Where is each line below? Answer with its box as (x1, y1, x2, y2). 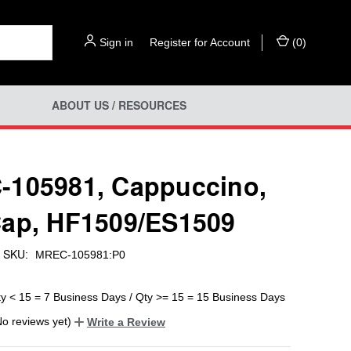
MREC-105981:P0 (34, 248, 125, 261)
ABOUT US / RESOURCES (51, 97, 186, 114)
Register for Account (150, 36, 250, 49)
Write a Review (87, 315, 165, 328)
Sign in (100, 36, 133, 49)
